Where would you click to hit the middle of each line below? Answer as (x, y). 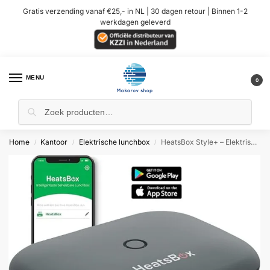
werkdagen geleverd (135, 22)
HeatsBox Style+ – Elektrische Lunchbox (206, 142)
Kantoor (54, 142)
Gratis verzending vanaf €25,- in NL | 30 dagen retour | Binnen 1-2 (135, 11)
